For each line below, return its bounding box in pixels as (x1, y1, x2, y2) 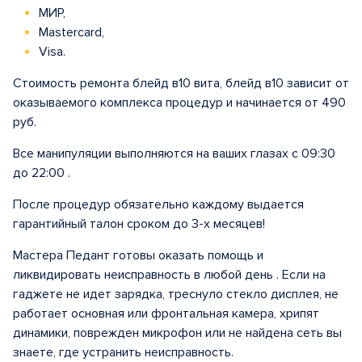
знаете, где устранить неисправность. (13, 344, 234, 360)
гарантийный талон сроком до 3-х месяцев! (13, 216, 265, 232)
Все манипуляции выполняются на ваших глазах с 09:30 (13, 145, 335, 162)
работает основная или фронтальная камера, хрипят (13, 305, 319, 322)
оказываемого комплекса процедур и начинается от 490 (13, 95, 346, 111)
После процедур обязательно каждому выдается (13, 196, 304, 213)
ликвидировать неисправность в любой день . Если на (13, 267, 326, 283)
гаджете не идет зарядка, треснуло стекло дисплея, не (13, 286, 339, 302)
